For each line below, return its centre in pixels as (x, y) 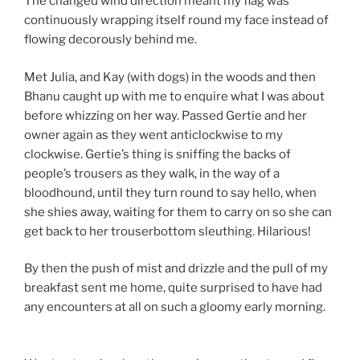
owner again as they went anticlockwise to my (153, 135)
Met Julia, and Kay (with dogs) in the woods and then (170, 77)
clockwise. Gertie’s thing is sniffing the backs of (157, 154)
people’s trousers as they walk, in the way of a (152, 173)
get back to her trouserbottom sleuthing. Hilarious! (168, 231)
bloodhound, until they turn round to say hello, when (170, 192)
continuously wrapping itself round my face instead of (176, 20)
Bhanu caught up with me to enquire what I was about (174, 96)
